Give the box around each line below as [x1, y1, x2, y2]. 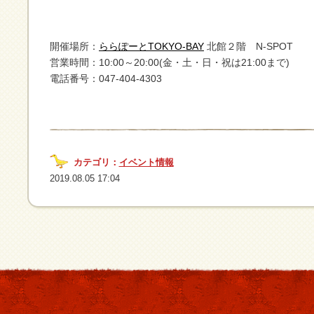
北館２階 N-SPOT [204, 41, 293, 53]
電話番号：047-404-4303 [50, 73, 162, 85]
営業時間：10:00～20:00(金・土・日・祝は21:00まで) [50, 57, 289, 69]
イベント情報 [118, 157, 174, 168]
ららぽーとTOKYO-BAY [99, 41, 204, 53]
